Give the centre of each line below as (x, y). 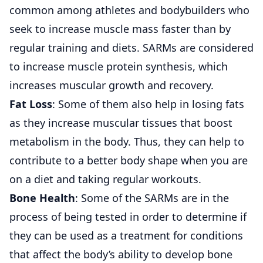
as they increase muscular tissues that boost (121, 122)
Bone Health (42, 198)
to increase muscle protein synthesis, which (119, 66)
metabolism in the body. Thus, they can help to (127, 141)
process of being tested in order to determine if (128, 216)
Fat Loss (31, 104)
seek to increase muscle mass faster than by (120, 28)
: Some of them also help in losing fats (148, 104)
